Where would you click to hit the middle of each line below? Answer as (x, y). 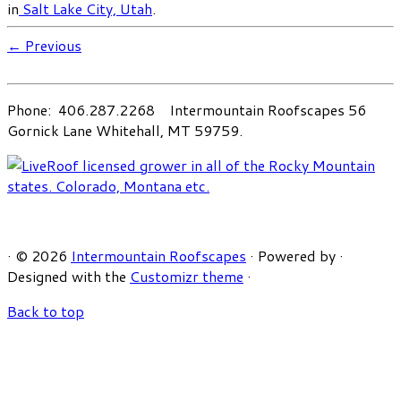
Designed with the (68, 276)
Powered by (297, 255)
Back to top (46, 311)
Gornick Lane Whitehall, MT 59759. (125, 130)
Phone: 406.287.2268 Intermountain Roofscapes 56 (187, 109)
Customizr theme (187, 276)
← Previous (44, 45)
